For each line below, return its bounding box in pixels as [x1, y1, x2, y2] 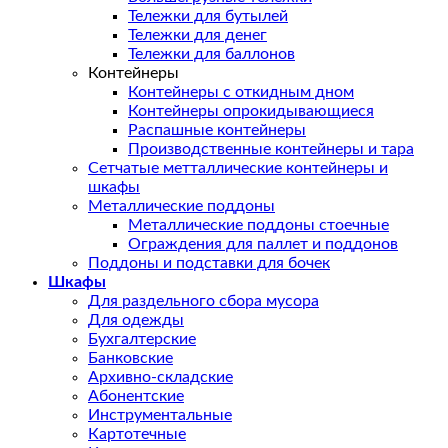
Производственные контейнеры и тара [128, 141, 414, 158]
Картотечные [88, 426, 186, 443]
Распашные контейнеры [128, 122, 306, 139]
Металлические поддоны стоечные [128, 217, 389, 234]
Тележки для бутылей [128, 8, 288, 25]
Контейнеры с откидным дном [128, 84, 354, 101]
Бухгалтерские [88, 331, 196, 348]
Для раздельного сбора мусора [88, 293, 319, 310]
